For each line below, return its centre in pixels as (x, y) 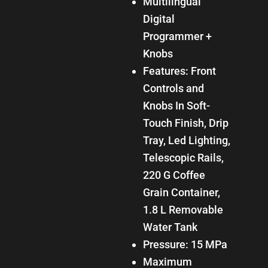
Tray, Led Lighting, (186, 140)
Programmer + (177, 36)
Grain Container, (181, 192)
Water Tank (170, 227)
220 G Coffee (174, 175)
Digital (159, 19)
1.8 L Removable (183, 209)
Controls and (173, 88)
